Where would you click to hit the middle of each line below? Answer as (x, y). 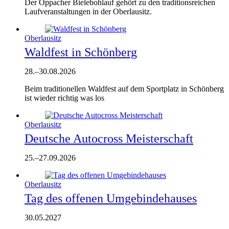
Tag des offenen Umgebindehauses (111, 198)
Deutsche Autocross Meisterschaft (109, 138)
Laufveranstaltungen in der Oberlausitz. (88, 11)
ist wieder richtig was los (64, 98)
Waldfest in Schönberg (81, 52)
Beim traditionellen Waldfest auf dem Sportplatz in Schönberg (124, 88)
